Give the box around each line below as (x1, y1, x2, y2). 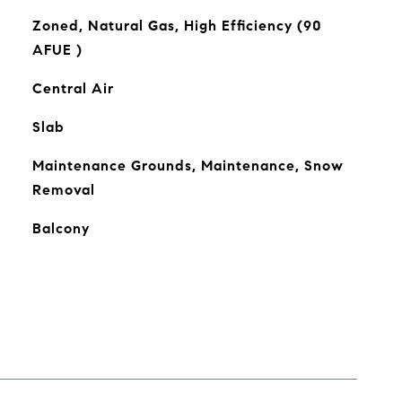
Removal (31, 181, 95, 198)
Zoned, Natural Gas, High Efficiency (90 (31, 17, 322, 34)
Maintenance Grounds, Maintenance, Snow (31, 157, 344, 174)
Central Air (31, 80, 114, 97)
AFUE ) (31, 41, 83, 58)
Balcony (31, 220, 90, 237)
